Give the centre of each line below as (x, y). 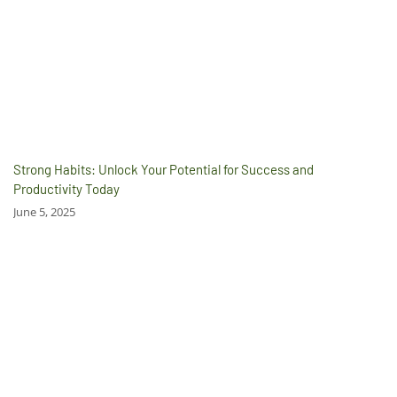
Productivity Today (66, 189)
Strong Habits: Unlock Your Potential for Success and (163, 170)
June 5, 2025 (44, 212)
